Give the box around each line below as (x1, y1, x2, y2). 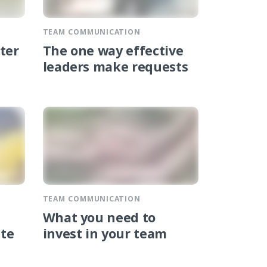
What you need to (42, 209, 156, 231)
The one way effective (42, 42, 184, 64)
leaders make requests (42, 58, 188, 80)
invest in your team (42, 225, 167, 247)
